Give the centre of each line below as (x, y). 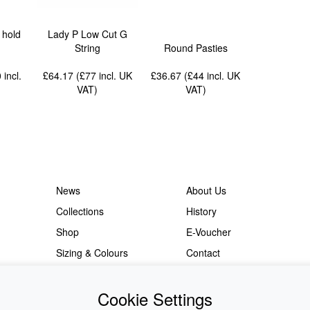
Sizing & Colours (92, 253)
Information (81, 273)
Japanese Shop (220, 273)
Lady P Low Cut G (87, 34)
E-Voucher (208, 232)
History (201, 211)
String (87, 48)
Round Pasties (195, 48)
